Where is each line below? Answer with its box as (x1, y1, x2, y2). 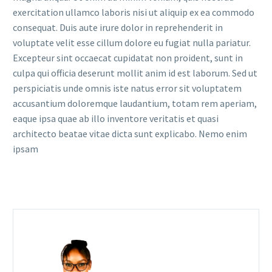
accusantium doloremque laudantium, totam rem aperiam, (13, 97, 257, 110)
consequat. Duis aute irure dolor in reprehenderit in (13, 21, 223, 34)
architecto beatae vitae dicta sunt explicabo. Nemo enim (13, 127, 247, 140)
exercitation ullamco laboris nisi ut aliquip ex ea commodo (13, 6, 254, 19)
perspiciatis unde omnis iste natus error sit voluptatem (13, 82, 242, 95)
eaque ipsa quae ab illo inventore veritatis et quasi (13, 112, 219, 125)
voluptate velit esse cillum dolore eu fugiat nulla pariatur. (13, 36, 251, 49)
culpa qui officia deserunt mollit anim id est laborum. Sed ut (13, 67, 257, 80)
